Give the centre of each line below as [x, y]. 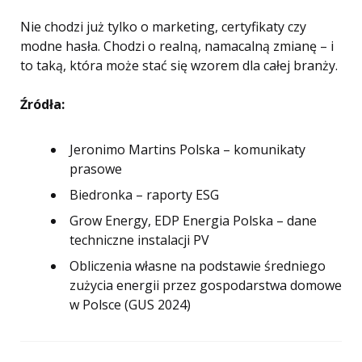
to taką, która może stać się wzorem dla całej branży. [179, 66]
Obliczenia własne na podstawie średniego [198, 266]
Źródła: [42, 105]
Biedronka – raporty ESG [144, 195]
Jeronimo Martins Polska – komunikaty [187, 150]
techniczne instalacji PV [139, 240]
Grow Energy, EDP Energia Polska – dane [193, 221]
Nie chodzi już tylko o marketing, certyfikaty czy [163, 27]
